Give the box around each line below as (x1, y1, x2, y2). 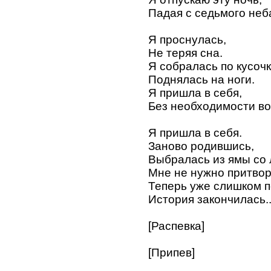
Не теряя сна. (148, 46, 223, 59)
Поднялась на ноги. (148, 73, 255, 86)
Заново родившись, (148, 139, 254, 152)
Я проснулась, (148, 33, 226, 46)
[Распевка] (148, 219, 204, 232)
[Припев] (148, 246, 195, 259)
